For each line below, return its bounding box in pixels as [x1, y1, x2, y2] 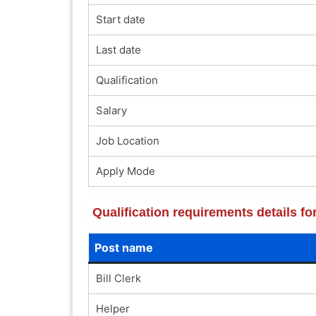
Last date [95, 42, 141, 56]
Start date [95, 12, 145, 26]
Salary [95, 103, 127, 117]
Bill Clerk [95, 271, 141, 285]
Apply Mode [95, 164, 155, 178]
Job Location [95, 133, 159, 147]
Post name [94, 240, 153, 255]
